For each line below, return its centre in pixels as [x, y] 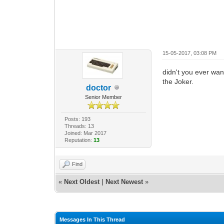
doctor [98, 87]
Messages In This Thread [92, 219]
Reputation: [79, 140]
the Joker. [178, 81]
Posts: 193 [77, 119]
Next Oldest [82, 181]
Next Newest [124, 181]
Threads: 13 [79, 126]
